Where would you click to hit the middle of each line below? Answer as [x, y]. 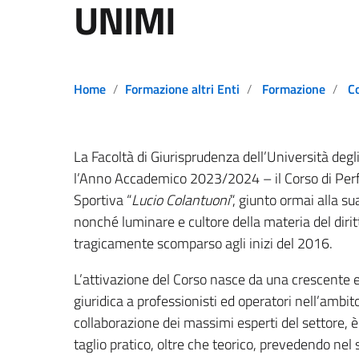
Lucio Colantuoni [181, 200]
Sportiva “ [103, 200]
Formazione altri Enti [182, 89]
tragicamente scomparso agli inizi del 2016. [205, 243]
